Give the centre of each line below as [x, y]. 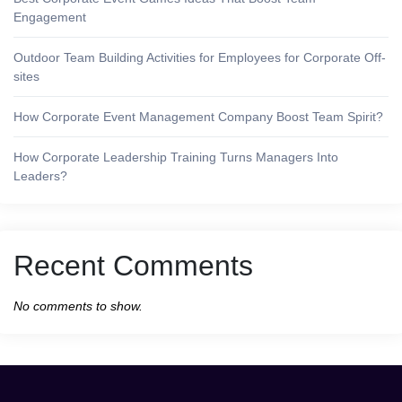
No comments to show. [78, 306]
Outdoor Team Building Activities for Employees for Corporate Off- [200, 57]
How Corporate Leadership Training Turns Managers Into [176, 157]
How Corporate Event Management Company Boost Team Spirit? [198, 116]
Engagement [50, 17]
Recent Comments [133, 265]
